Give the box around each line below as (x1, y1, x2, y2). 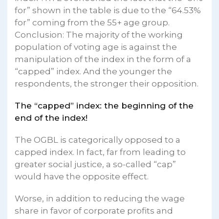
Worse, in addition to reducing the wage (15, 193, 185, 203)
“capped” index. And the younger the (15, 66, 172, 76)
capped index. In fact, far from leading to (15, 147, 186, 157)
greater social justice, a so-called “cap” (15, 159, 176, 169)
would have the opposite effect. (15, 171, 149, 181)
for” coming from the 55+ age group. (15, 17, 170, 27)
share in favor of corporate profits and (15, 205, 173, 216)
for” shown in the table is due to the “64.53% (15, 5, 201, 15)
